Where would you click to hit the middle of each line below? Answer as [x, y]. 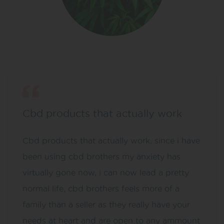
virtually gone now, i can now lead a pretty [106, 172]
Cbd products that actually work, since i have [111, 140]
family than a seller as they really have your [106, 204]
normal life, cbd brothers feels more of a [101, 188]
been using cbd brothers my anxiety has [101, 156]
